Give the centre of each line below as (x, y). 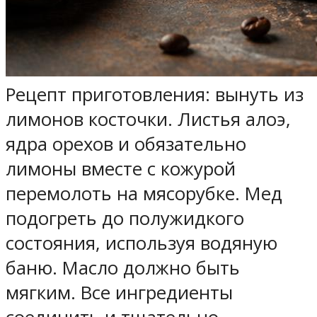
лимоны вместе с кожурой (121, 168)
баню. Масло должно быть (123, 267)
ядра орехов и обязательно (126, 144)
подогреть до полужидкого (125, 218)
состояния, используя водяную (142, 243)
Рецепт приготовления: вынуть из (155, 94)
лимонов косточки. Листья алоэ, (148, 119)
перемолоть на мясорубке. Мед (144, 193)
